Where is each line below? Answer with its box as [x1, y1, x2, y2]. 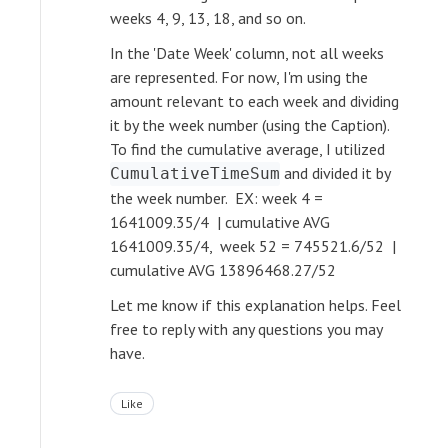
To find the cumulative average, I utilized [110, 138, 385, 159]
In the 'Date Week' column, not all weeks [110, 42, 384, 63]
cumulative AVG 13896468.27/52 [110, 259, 336, 280]
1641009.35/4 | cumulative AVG [110, 211, 330, 232]
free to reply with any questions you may [110, 318, 382, 339]
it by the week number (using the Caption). [110, 114, 389, 135]
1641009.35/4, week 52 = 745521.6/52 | [110, 235, 396, 256]
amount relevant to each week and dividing [110, 90, 399, 111]
